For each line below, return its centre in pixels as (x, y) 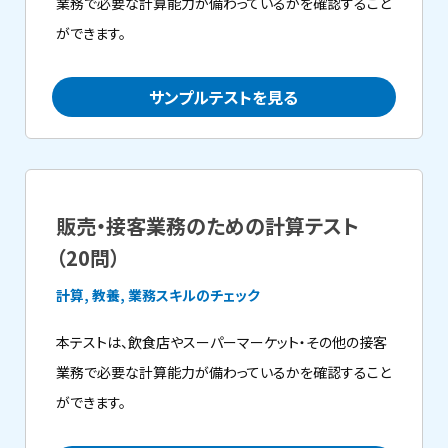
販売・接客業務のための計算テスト (208, 225)
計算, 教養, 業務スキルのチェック (158, 295)
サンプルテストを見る (224, 97)
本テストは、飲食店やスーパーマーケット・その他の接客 (222, 342)
